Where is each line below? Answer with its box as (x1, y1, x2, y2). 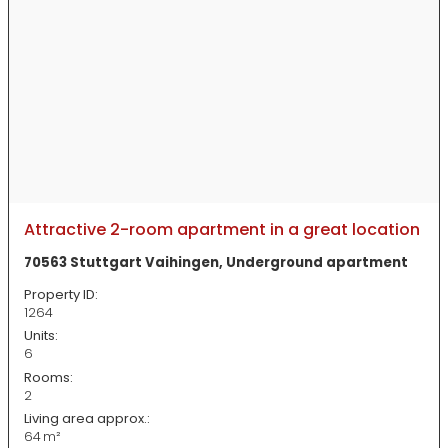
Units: (24, 326, 58, 346)
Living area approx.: (24, 408, 150, 428)
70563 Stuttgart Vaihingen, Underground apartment (24, 252, 408, 272)
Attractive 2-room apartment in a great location (24, 218, 420, 242)
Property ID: (24, 285, 98, 305)
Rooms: (24, 367, 73, 387)
